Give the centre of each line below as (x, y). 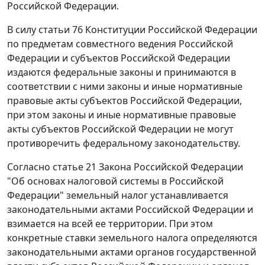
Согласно (30, 167)
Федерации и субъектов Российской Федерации (119, 58)
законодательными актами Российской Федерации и (130, 210)
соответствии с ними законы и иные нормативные (125, 87)
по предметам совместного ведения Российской (120, 44)
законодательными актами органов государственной (132, 252)
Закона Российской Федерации (170, 167)
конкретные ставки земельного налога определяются (132, 238)
